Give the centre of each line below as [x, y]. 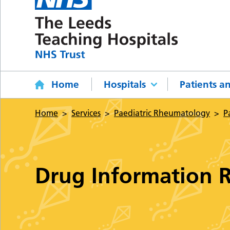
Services [86, 113]
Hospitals [125, 85]
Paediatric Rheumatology [162, 113]
